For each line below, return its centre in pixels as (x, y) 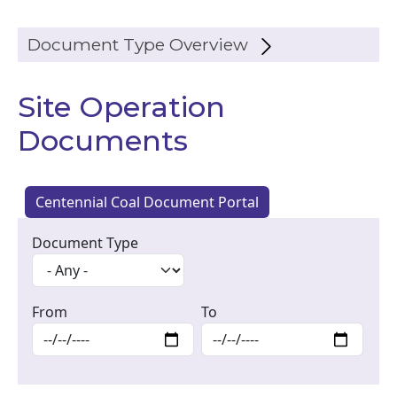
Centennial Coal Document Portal (147, 202)
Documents (103, 140)
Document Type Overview (138, 44)
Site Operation (121, 107)
